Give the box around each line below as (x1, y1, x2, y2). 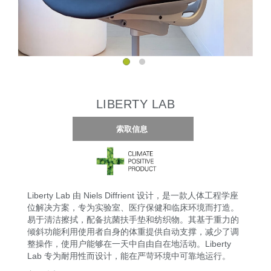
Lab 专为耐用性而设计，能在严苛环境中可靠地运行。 (27, 250, 230, 261)
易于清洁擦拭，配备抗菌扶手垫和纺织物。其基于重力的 (27, 214, 239, 224)
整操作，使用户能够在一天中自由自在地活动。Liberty (27, 238, 231, 249)
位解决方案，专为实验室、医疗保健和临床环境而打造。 (27, 202, 239, 212)
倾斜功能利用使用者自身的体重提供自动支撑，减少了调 (27, 226, 239, 237)
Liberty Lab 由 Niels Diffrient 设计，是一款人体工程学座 (27, 190, 238, 200)
